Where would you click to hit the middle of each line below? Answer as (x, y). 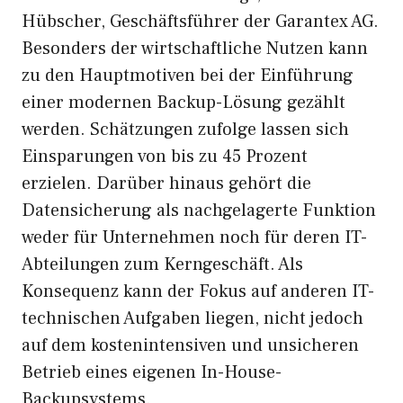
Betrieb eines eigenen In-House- (152, 372)
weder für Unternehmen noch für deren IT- (194, 237)
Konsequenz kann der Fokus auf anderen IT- (198, 291)
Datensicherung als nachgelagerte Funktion (199, 210)
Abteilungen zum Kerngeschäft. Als (162, 264)
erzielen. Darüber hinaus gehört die (166, 184)
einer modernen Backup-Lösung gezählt (184, 103)
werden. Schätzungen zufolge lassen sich (185, 130)
